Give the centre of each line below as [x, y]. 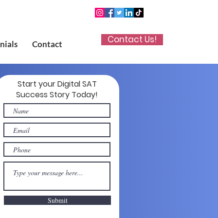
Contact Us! [132, 39]
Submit [57, 200]
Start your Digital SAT [57, 84]
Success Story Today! [57, 95]
